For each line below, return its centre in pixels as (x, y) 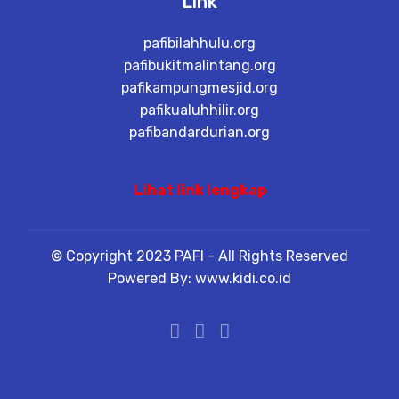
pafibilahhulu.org (199, 43)
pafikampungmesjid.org (199, 88)
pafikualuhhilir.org (199, 110)
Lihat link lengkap (199, 190)
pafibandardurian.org (199, 132)
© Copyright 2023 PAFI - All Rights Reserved (199, 256)
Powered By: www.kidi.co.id (199, 278)
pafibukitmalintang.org (199, 65)
